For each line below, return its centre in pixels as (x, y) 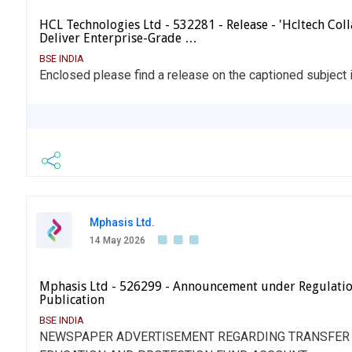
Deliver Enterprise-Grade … (118, 38)
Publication (72, 300)
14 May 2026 (117, 241)
